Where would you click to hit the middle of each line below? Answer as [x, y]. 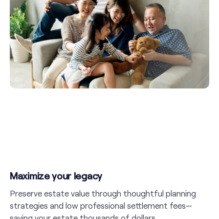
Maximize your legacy [56, 176]
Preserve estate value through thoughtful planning [103, 193]
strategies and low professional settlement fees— [101, 206]
